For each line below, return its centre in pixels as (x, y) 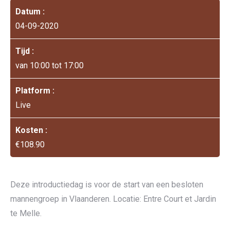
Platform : (35, 91)
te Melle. (26, 213)
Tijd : (25, 51)
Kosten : (31, 130)
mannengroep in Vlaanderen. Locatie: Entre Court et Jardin (113, 199)
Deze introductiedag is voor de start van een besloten (107, 185)
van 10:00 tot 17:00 (50, 65)
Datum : (30, 12)
